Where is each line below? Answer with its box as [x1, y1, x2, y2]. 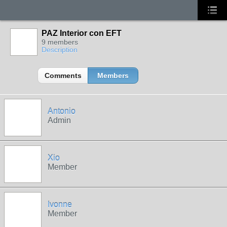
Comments [44, 71, 82, 80]
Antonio [48, 107, 75, 116]
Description [42, 46, 78, 54]
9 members [42, 38, 78, 46]
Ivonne [48, 200, 72, 209]
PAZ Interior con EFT [42, 29, 122, 37]
